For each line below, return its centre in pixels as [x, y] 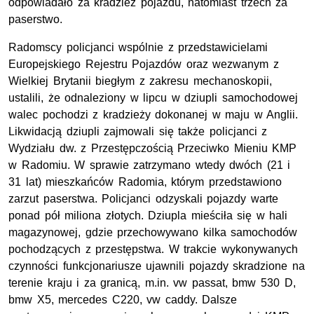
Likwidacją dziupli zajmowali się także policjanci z [138, 132]
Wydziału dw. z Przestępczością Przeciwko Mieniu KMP [153, 149]
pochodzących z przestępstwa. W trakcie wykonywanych [153, 250]
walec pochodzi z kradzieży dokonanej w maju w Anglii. [153, 115]
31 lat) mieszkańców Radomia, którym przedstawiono [145, 182]
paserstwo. [35, 20]
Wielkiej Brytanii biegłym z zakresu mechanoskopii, [140, 81]
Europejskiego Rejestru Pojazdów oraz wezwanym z [144, 64]
